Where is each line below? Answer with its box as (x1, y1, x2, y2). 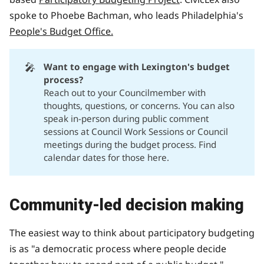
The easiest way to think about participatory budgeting (9, 226, 255, 239)
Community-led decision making (9, 195, 244, 214)
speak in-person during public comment (44, 113, 209, 125)
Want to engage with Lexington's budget (44, 61, 230, 73)
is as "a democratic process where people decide (9, 242, 226, 255)
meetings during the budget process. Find (44, 138, 217, 151)
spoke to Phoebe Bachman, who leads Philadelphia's (9, 9, 243, 22)
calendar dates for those (44, 151, 148, 164)
